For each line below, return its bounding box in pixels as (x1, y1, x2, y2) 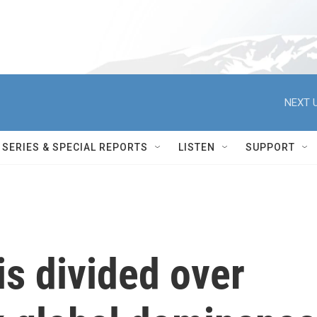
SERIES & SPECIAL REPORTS (2, 142, 148, 153)
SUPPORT (246, 142, 295, 153)
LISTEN (178, 142, 215, 153)
